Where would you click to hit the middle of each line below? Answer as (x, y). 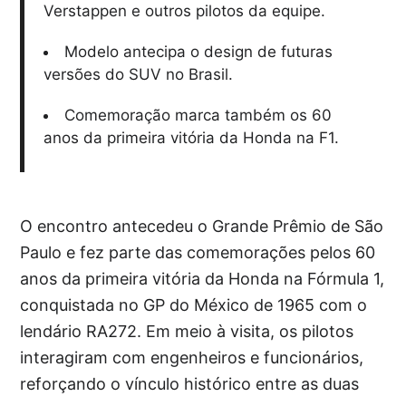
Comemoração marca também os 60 (198, 115)
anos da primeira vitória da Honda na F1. (191, 137)
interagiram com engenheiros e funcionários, (192, 357)
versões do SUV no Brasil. (138, 74)
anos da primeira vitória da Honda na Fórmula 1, (203, 278)
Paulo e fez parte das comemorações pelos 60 (198, 252)
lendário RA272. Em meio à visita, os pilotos (187, 331)
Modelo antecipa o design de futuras (198, 51)
